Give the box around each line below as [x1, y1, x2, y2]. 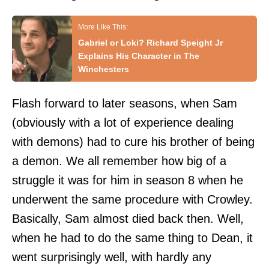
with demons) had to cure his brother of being [12, 134, 255, 148]
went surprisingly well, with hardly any [12, 250, 211, 264]
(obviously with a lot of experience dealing [12, 115, 234, 129]
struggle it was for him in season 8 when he [12, 173, 243, 187]
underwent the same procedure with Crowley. [12, 192, 253, 206]
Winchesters [78, 64, 129, 74]
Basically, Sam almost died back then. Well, [12, 211, 244, 225]
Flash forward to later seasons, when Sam [12, 96, 237, 110]
